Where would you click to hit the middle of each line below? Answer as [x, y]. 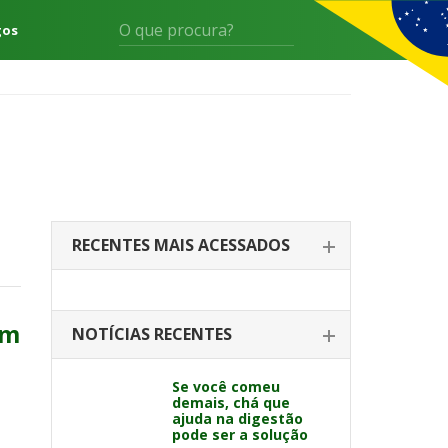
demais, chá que [231, 402]
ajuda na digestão [237, 418]
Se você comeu [226, 386]
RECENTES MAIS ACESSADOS [181, 245]
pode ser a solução [240, 434]
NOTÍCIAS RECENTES [152, 334]
